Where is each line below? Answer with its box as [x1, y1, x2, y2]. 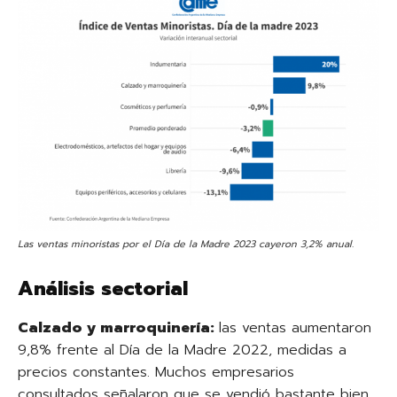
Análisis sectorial [18, 273, 188, 303]
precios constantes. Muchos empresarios [18, 361, 294, 383]
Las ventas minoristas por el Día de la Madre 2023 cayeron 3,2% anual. [18, 236, 354, 252]
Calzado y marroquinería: [18, 316, 219, 339]
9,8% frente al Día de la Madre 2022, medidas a [18, 339, 346, 361]
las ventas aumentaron [219, 316, 371, 339]
